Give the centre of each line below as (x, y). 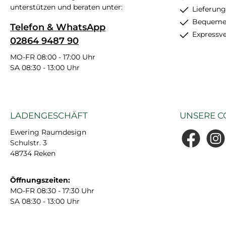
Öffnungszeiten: (40, 180)
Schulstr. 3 (29, 143)
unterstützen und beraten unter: (66, 7)
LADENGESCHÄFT (49, 116)
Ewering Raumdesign (48, 132)
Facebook (196, 143)
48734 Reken (33, 154)
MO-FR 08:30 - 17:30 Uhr (52, 191)
